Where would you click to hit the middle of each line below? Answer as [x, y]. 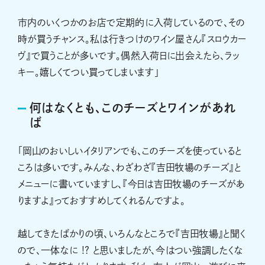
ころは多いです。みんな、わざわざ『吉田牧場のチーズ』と [130, 168]
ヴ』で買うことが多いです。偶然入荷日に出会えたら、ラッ [129, 56]
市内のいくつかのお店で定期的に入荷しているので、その [132, 23]
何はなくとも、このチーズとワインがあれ [133, 108]
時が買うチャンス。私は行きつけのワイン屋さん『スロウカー [132, 39]
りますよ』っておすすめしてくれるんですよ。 [102, 201]
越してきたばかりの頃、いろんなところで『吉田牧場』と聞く [132, 234]
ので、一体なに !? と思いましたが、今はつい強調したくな [130, 251]
